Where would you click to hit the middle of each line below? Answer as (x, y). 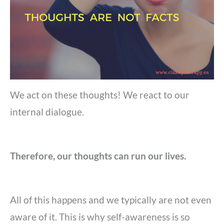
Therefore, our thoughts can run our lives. (98, 156)
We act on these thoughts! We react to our (100, 95)
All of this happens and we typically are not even (111, 200)
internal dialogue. (47, 112)
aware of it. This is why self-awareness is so (100, 217)
